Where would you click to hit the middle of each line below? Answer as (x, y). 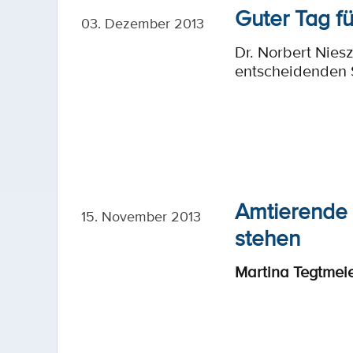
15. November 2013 (141, 216)
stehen (268, 237)
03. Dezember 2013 (143, 23)
